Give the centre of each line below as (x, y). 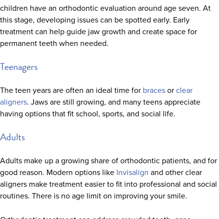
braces (154, 90)
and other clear (175, 172)
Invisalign (132, 172)
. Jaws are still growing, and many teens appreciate (114, 102)
